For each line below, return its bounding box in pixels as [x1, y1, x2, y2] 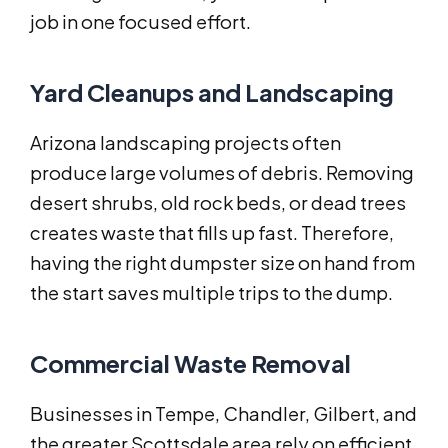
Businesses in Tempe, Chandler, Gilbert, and [30, 401, 417, 425]
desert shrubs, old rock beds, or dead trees [30, 190, 406, 214]
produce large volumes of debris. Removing [30, 160, 414, 184]
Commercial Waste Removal [30, 347, 351, 378]
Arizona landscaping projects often [30, 130, 341, 154]
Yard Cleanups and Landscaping [30, 76, 394, 107]
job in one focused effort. [30, 9, 251, 33]
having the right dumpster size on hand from [30, 250, 415, 274]
